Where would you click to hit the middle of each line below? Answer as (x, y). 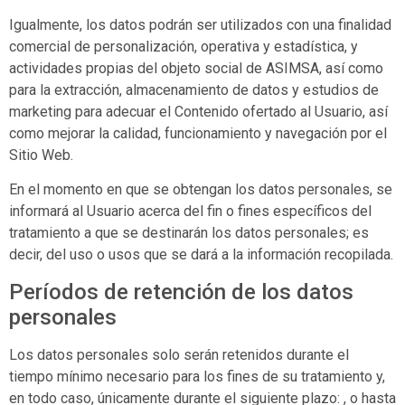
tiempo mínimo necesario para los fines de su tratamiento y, (197, 376)
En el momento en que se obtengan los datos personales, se (201, 190)
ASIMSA (292, 69)
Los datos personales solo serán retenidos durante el (179, 354)
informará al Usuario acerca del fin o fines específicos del (190, 212)
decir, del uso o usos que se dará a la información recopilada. (201, 255)
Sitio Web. (41, 155)
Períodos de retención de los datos (181, 292)
